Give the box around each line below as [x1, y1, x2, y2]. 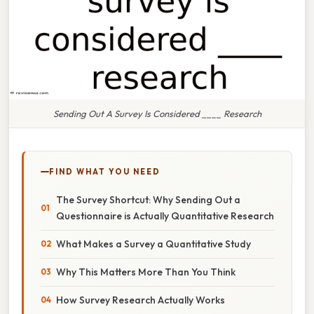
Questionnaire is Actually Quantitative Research [56, 209, 274, 222]
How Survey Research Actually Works [56, 293, 225, 306]
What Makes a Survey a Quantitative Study [56, 237, 251, 250]
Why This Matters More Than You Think [56, 265, 235, 278]
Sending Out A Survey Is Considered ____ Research [53, 107, 261, 119]
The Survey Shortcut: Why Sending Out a [56, 193, 240, 206]
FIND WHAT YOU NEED [49, 166, 161, 177]
